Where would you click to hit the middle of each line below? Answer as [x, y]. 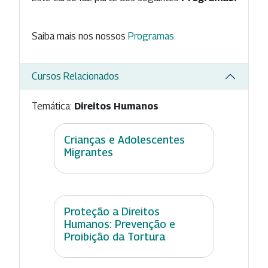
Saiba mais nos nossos [80, 36]
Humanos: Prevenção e [120, 224]
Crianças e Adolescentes [124, 139]
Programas [151, 36]
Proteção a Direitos [112, 211]
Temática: [53, 106]
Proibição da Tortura [115, 236]
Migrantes [89, 152]
